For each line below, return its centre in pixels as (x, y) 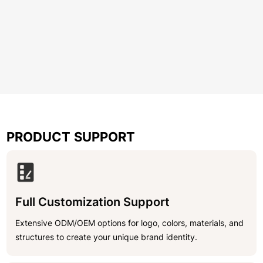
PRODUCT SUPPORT (71, 136)
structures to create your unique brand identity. (107, 237)
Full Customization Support (93, 202)
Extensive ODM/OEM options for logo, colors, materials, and (130, 222)
